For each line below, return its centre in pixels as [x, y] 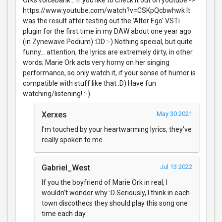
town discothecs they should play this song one [115, 203]
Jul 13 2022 [176, 166]
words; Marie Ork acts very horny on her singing [96, 62]
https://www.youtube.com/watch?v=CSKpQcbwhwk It [107, 10]
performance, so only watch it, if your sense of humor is [109, 73]
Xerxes [54, 114]
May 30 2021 [174, 113]
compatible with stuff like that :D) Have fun [89, 83]
